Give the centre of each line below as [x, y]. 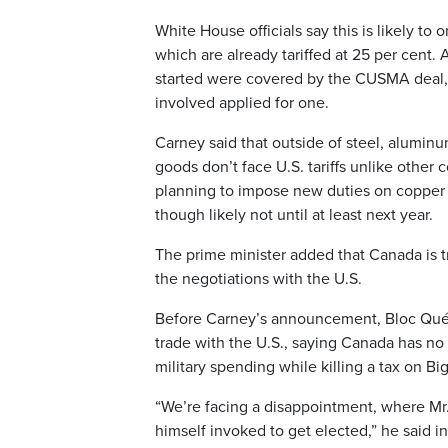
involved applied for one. [242, 103]
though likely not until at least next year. [294, 215]
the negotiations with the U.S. [258, 279]
